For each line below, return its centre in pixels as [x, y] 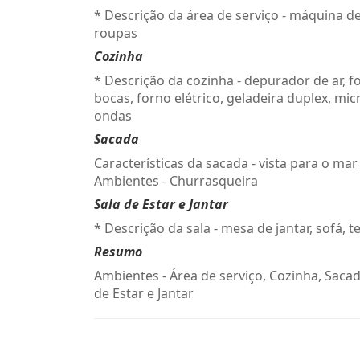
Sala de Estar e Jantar [161, 204]
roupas [116, 33]
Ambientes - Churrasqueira [176, 181]
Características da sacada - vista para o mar [226, 163]
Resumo [118, 252]
